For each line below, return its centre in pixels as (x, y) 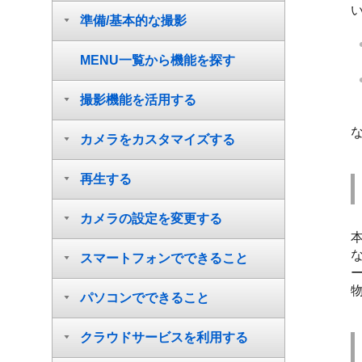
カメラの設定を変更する (151, 219)
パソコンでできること (145, 298)
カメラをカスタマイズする (158, 139)
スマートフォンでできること (164, 258)
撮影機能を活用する (138, 100)
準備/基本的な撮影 (133, 21)
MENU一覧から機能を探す (158, 60)
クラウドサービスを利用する (164, 337)
